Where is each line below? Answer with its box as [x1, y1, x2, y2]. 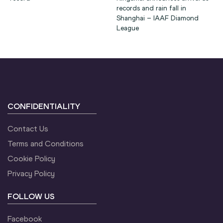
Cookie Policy [7, 154, 55, 164]
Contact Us [7, 124, 48, 134]
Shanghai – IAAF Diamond [116, 14, 199, 23]
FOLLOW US [7, 192, 55, 202]
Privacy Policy [7, 169, 55, 179]
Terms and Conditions [7, 139, 84, 149]
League [116, 24, 139, 33]
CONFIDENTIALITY [7, 102, 80, 111]
